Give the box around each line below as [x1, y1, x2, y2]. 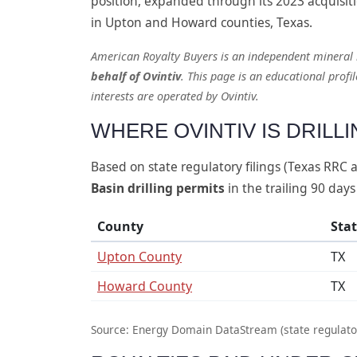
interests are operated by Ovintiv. [91, 88, 259, 104]
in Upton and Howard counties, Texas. [91, 13, 312, 31]
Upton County [97, 247, 182, 265]
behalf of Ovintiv [91, 68, 181, 84]
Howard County [97, 277, 192, 295]
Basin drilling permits [91, 178, 225, 197]
